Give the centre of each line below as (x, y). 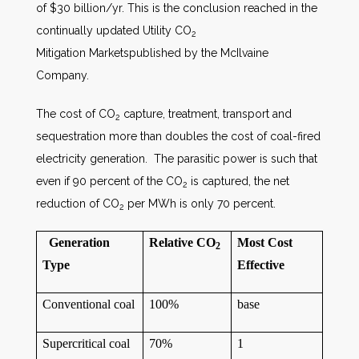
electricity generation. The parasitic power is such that (177, 159)
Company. (63, 75)
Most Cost (265, 242)
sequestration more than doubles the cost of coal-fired (178, 136)
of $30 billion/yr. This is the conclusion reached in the (177, 8)
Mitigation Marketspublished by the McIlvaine (152, 53)
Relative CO (183, 242)
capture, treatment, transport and (206, 114)
